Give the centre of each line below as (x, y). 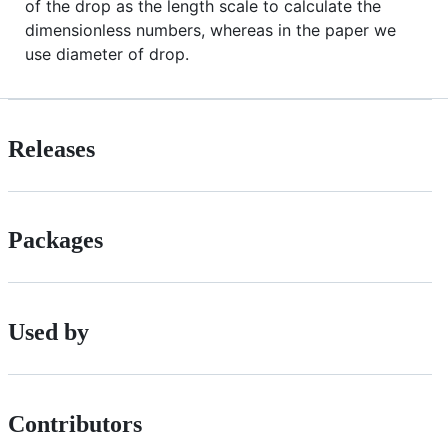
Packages (55, 240)
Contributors (75, 424)
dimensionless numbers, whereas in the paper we (210, 29)
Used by (48, 332)
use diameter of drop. (107, 53)
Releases (51, 148)
